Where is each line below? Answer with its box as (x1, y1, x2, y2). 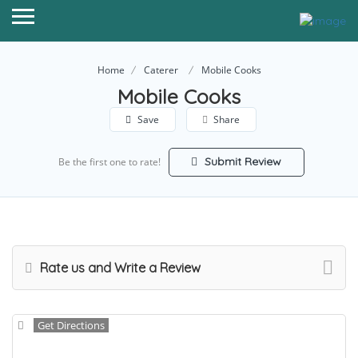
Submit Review (201, 154, 281, 169)
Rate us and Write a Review (37, 260, 201, 276)
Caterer (143, 63, 178, 78)
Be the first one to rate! (58, 155, 161, 169)
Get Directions (38, 318, 105, 333)
